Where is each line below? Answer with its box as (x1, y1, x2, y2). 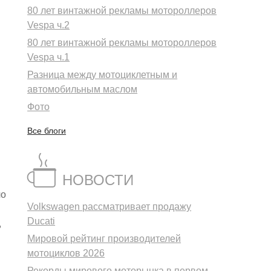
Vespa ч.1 (27, 52, 70, 63)
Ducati (27, 216, 56, 227)
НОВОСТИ (62, 172, 134, 189)
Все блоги (27, 126, 67, 136)
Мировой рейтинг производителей (27, 233, 181, 244)
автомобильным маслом (27, 84, 138, 95)
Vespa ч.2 (27, 20, 70, 31)
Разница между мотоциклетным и (27, 70, 178, 80)
